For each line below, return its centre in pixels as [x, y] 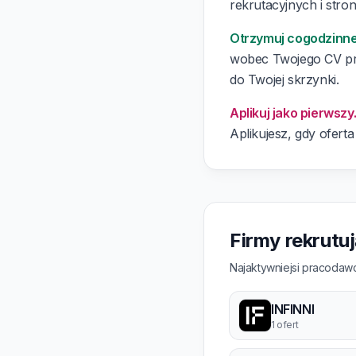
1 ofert [285, 325]
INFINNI [293, 309]
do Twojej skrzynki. [284, 79]
